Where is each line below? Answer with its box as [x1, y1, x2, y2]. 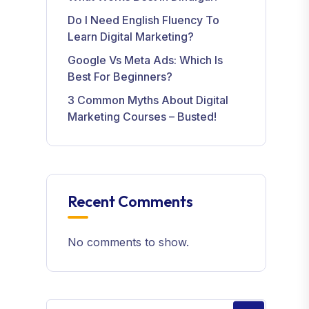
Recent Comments [68, 192, 194, 211]
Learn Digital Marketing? [68, 30, 195, 43]
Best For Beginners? [68, 70, 173, 83]
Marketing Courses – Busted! [68, 110, 217, 123]
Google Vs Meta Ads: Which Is [68, 53, 223, 67]
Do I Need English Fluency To [68, 13, 220, 27]
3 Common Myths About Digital [68, 93, 229, 107]
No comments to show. [68, 235, 190, 249]
